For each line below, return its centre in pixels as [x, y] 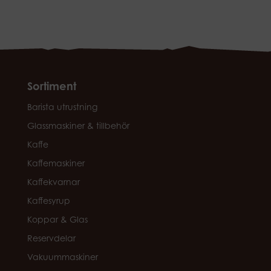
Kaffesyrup [48, 201]
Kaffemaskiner [56, 163]
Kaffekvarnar [53, 182]
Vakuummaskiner [62, 257]
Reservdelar [51, 238]
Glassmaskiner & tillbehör [78, 126]
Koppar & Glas [57, 219]
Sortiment [51, 86]
